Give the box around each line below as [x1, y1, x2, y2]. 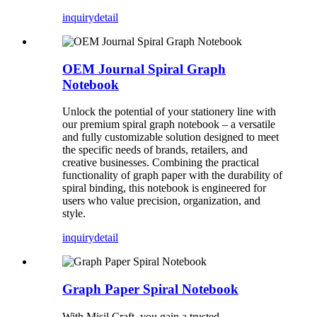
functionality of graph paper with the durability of [62, 169, 282, 182]
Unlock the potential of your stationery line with [62, 105, 276, 118]
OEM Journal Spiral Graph [62, 61, 226, 76]
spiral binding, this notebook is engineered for [62, 182, 266, 195]
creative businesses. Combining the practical [62, 156, 259, 169]
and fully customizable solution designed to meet [62, 131, 279, 144]
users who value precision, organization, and [62, 195, 260, 207]
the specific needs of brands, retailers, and [62, 144, 248, 156]
